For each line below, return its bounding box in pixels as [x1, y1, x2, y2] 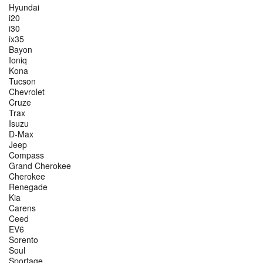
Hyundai [9, 1, 39, 14]
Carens [9, 202, 36, 214]
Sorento [9, 234, 38, 246]
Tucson [9, 75, 36, 87]
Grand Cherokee [9, 160, 71, 172]
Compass [9, 149, 44, 161]
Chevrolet [9, 86, 45, 98]
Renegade [9, 181, 48, 193]
